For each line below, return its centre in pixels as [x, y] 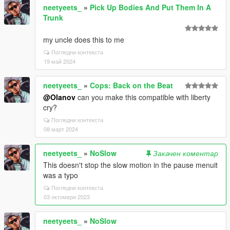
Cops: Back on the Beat [131, 85]
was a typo [61, 175]
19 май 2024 [60, 61]
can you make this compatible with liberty [143, 97]
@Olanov [59, 97]
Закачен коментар [186, 153]
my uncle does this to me [84, 40]
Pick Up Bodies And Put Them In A [150, 7]
